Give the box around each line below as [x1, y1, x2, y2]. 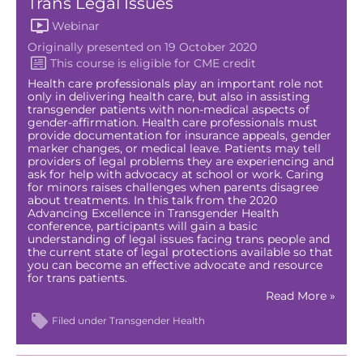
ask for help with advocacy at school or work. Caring [27, 167, 324, 181]
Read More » [266, 289, 336, 303]
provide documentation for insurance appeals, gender [27, 128, 331, 142]
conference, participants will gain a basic [27, 219, 258, 233]
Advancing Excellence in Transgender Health [27, 206, 279, 220]
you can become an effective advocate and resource [27, 258, 322, 271]
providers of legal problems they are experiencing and [27, 154, 334, 168]
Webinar [52, 19, 100, 33]
